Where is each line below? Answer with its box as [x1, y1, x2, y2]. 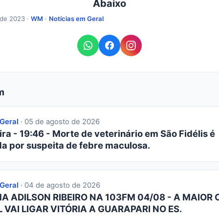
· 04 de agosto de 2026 [19, 180, 100, 190]
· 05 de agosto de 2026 [19, 117, 100, 126]
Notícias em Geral [49, 14, 104, 22]
